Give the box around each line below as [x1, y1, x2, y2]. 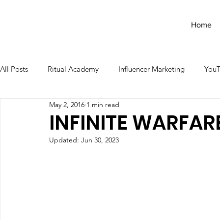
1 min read [86, 100, 119, 109]
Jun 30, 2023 [81, 136, 119, 144]
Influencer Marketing [118, 64, 185, 74]
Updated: [49, 136, 81, 144]
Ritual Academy [48, 64, 99, 74]
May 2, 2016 [49, 100, 84, 109]
